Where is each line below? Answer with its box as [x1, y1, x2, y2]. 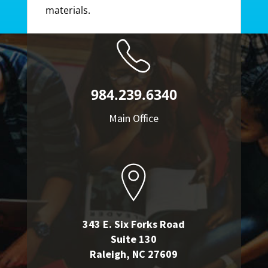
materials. [45, 4, 93, 17]
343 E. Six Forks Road [83, 217, 185, 231]
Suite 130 [111, 232, 157, 246]
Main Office [109, 111, 159, 125]
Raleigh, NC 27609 [90, 247, 178, 261]
